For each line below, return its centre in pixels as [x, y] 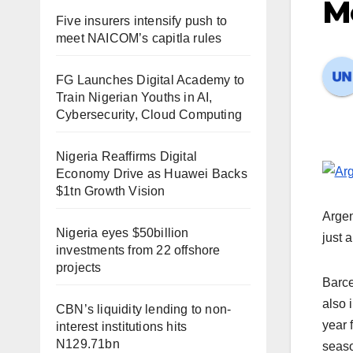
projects [79, 268]
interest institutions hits [122, 327]
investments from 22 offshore [138, 250]
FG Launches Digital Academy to [150, 80]
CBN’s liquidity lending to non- [144, 309]
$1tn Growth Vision [111, 191]
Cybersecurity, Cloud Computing [149, 115]
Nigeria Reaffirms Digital [126, 156]
